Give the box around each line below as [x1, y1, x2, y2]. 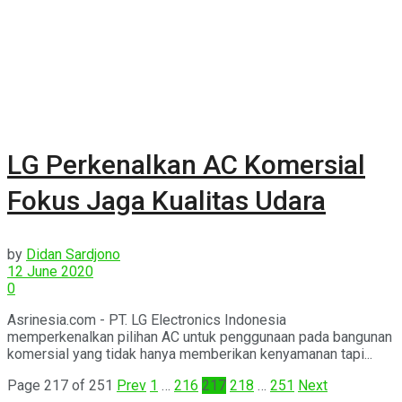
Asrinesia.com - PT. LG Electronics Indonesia [7, 311, 286, 329]
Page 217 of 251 [7, 377, 113, 395]
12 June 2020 [7, 263, 93, 281]
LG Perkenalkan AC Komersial [7, 149, 365, 181]
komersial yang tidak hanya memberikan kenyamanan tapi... [7, 345, 372, 363]
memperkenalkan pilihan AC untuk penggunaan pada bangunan [7, 328, 392, 346]
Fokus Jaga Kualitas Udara [7, 185, 326, 217]
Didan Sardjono [26, 246, 120, 264]
